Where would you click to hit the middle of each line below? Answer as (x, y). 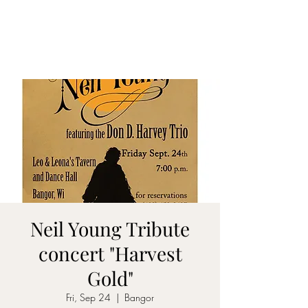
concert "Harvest (110, 253)
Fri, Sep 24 (88, 297)
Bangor (139, 297)
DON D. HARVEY (75, 37)
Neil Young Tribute (110, 229)
